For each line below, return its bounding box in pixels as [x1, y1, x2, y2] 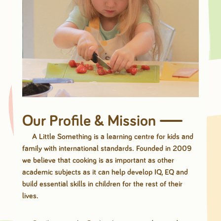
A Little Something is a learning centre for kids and [32, 133, 193, 141]
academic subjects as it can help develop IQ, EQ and [22, 168, 188, 177]
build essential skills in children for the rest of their [22, 180, 183, 188]
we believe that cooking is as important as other [22, 156, 174, 165]
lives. [22, 192, 38, 200]
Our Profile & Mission [22, 113, 156, 130]
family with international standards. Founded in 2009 [22, 145, 191, 153]
